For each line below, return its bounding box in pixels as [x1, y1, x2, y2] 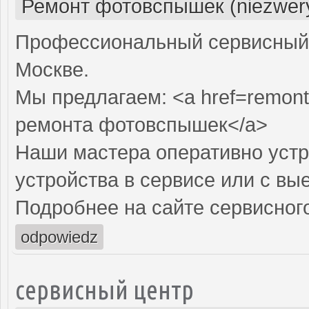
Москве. [15, 58, 89, 81]
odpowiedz [21, 227, 98, 246]
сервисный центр [15, 274, 194, 304]
